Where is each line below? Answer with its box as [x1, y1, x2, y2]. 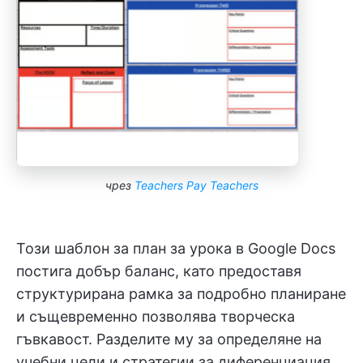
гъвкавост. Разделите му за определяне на [16, 330, 322, 348]
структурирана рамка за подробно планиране [16, 284, 346, 302]
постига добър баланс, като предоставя [16, 262, 301, 280]
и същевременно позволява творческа [16, 307, 295, 325]
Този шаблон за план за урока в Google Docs [16, 239, 335, 257]
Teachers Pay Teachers [134, 177, 258, 192]
